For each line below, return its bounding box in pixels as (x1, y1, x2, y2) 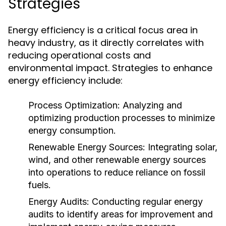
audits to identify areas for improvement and (28, 209, 213, 219)
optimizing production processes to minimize (28, 112, 215, 123)
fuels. (28, 180, 51, 190)
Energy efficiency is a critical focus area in (8, 24, 198, 36)
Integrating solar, (145, 142, 217, 152)
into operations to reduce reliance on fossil (28, 167, 205, 178)
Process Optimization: (28, 100, 120, 110)
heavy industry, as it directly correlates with (8, 36, 204, 49)
